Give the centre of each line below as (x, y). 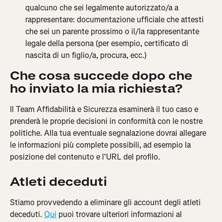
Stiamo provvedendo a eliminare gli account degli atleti (106, 202)
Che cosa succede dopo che (103, 76)
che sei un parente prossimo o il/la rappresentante (113, 32)
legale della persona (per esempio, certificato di (108, 44)
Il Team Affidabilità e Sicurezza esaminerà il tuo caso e (105, 110)
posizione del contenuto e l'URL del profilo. (85, 157)
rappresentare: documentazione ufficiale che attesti (115, 20)
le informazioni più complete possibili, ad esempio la (101, 145)
